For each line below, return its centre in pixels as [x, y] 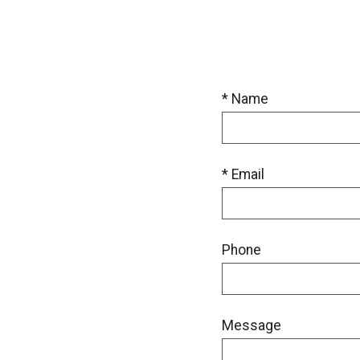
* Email [243, 175]
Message [252, 326]
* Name [245, 99]
